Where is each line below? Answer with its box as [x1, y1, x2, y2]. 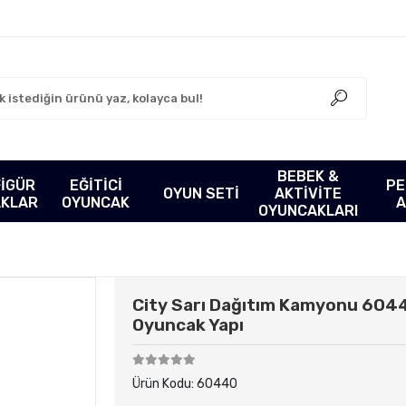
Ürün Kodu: [131, 376, 197, 391]
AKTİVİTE [275, 185, 343, 202]
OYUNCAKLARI [258, 202, 359, 219]
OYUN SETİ [163, 185, 240, 202]
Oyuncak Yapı [131, 314, 244, 335]
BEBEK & [277, 168, 340, 185]
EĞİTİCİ [69, 176, 122, 194]
